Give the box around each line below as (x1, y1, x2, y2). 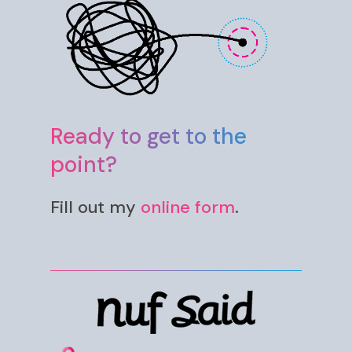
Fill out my (50, 196, 141, 219)
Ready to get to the (50, 122, 247, 152)
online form (141, 196, 236, 219)
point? (50, 150, 118, 180)
